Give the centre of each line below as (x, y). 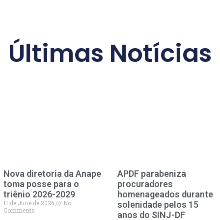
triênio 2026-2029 (39, 194)
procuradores (145, 184)
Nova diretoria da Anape (52, 173)
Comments (19, 210)
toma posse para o (41, 184)
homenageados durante (165, 194)
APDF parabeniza (152, 173)
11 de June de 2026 (29, 203)
